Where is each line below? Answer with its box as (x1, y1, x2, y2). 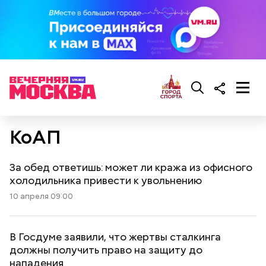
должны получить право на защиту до (9, 243, 202, 256)
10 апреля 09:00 (9, 191, 73, 201)
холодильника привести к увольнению (9, 173, 202, 187)
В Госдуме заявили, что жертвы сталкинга (9, 230, 221, 243)
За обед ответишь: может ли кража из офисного (9, 160, 252, 174)
